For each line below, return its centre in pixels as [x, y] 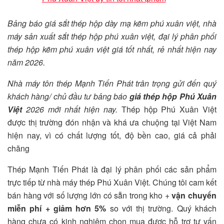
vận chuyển [194, 195]
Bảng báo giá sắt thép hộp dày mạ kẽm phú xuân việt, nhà [112, 23]
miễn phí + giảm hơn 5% [57, 208]
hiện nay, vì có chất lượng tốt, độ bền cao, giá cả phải [112, 135]
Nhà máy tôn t [33, 83]
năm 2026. [26, 62]
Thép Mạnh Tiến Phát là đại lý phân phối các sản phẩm [112, 169]
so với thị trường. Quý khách [161, 208]
